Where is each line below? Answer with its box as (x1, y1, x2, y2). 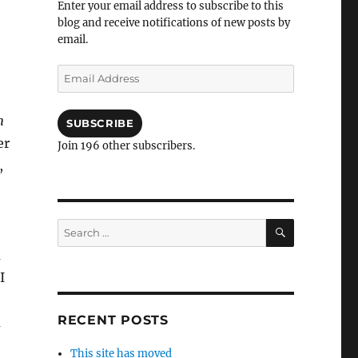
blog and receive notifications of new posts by (57, 16, 290, 30)
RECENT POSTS (57, 312, 169, 328)
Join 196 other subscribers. (57, 139, 195, 153)
